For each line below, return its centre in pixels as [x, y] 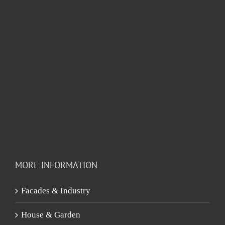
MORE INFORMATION [56, 165]
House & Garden [51, 214]
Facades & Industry [56, 190]
